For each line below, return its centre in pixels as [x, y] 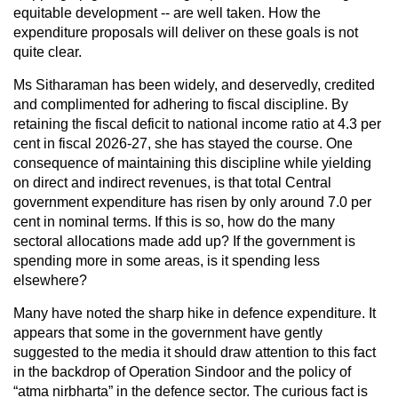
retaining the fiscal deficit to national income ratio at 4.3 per [197, 123]
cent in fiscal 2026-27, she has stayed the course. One [183, 143]
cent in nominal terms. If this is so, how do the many [174, 221]
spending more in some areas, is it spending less [167, 260]
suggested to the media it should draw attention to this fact [195, 352]
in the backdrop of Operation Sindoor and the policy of [182, 371]
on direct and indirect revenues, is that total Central [172, 182]
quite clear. [48, 52]
